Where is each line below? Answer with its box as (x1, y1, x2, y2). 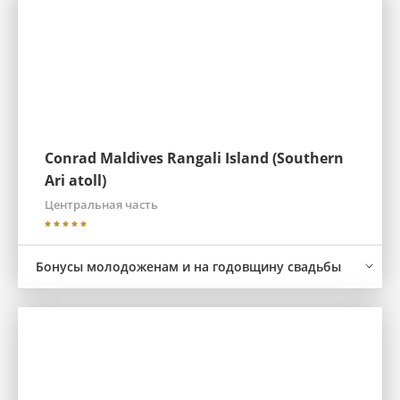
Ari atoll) (45, 171, 106, 190)
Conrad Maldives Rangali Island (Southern (45, 148, 344, 168)
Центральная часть (45, 196, 158, 212)
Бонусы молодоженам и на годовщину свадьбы (36, 258, 341, 275)
